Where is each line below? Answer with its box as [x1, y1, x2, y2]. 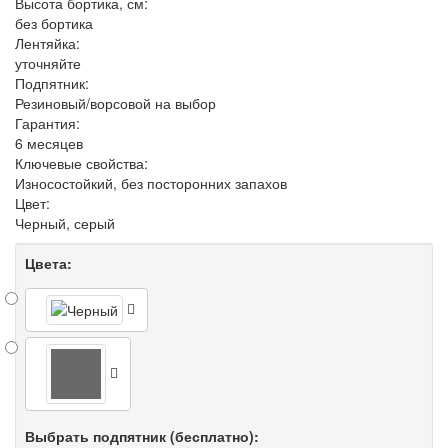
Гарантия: [15, 113, 80, 133]
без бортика [15, 13, 93, 33]
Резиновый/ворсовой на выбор [15, 93, 216, 113]
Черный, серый [15, 213, 115, 233]
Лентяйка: [15, 33, 80, 53]
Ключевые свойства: [15, 153, 148, 173]
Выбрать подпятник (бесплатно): [25, 426, 259, 446]
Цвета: [25, 253, 72, 273]
